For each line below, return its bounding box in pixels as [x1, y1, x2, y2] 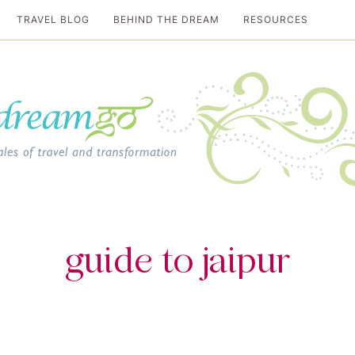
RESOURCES [243, 13, 308, 26]
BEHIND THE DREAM [113, 13, 219, 26]
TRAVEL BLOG [17, 13, 90, 26]
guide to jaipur [65, 242, 290, 282]
